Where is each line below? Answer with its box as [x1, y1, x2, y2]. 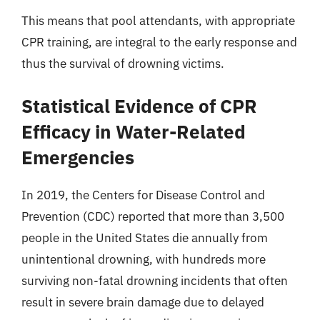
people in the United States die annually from [21, 229, 268, 246]
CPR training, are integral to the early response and [21, 34, 297, 50]
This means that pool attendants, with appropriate [21, 13, 295, 29]
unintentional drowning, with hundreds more [21, 251, 266, 267]
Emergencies [21, 144, 134, 169]
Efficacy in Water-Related [21, 119, 246, 144]
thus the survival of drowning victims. [21, 56, 224, 71]
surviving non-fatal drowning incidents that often [21, 272, 288, 289]
